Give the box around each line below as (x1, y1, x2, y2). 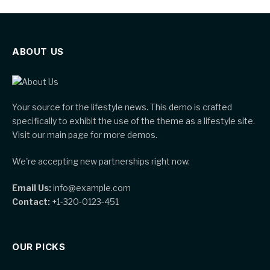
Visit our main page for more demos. (12, 130, 157, 140)
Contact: (12, 196, 50, 207)
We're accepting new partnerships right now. (12, 156, 190, 167)
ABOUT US (12, 46, 64, 58)
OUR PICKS (12, 241, 66, 253)
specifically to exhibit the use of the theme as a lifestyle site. (12, 116, 255, 127)
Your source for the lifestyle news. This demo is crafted (12, 102, 232, 113)
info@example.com (51, 183, 131, 193)
